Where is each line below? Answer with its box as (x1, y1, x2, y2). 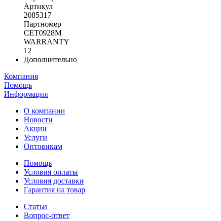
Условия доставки (24, 176, 84, 185)
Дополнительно (24, 55, 77, 64)
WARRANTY (24, 37, 70, 46)
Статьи (24, 202, 47, 211)
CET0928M (24, 28, 62, 37)
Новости (24, 115, 53, 124)
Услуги (24, 133, 47, 142)
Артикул (24, 1, 53, 10)
